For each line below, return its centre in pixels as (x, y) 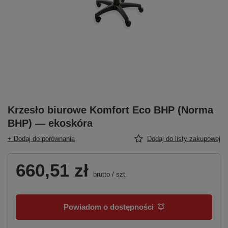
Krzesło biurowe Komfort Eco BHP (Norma (110, 110)
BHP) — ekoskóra (50, 123)
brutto (101, 174)
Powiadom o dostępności (109, 207)
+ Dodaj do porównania (41, 138)
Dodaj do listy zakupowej (184, 138)
